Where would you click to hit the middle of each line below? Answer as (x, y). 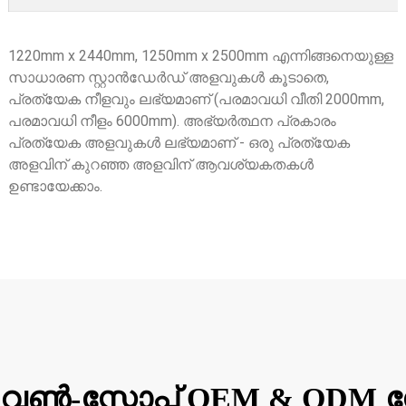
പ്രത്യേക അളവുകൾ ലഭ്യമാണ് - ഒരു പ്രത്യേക (179, 142)
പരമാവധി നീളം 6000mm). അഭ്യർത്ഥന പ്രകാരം (172, 121)
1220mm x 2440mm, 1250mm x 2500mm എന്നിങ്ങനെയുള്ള (200, 55)
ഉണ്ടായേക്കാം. (55, 186)
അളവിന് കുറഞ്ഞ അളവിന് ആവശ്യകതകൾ (160, 164)
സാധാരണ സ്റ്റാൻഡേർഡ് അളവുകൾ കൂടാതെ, (168, 77)
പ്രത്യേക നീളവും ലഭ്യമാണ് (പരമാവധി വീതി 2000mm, (196, 99)
